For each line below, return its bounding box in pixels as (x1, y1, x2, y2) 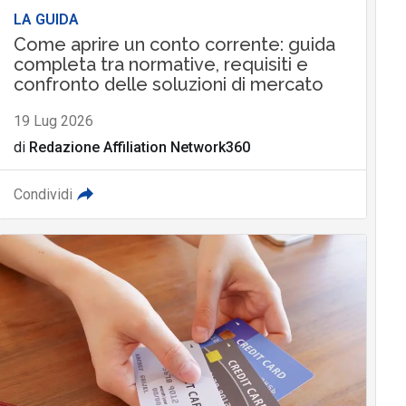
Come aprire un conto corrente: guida (13, 33, 335, 55)
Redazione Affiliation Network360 (28, 138, 250, 156)
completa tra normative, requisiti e (13, 53, 308, 75)
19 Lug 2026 (13, 111, 93, 130)
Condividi (13, 185, 72, 203)
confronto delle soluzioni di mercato (13, 72, 324, 95)
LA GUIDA (13, 10, 79, 28)
